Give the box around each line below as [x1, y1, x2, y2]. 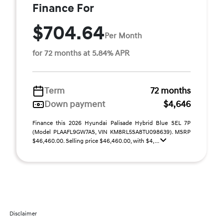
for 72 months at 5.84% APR [32, 48, 129, 58]
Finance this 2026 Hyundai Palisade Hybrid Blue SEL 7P [32, 119, 191, 127]
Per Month [105, 30, 142, 41]
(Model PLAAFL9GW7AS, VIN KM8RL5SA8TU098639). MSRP [32, 128, 191, 136]
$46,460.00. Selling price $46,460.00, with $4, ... [32, 137, 160, 145]
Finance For [32, 1, 94, 15]
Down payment [44, 99, 105, 110]
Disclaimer [9, 210, 37, 218]
